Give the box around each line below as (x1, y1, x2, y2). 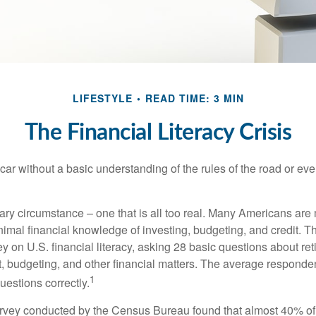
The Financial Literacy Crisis (24, 121, 292, 144)
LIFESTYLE (72, 90, 133, 105)
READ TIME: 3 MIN (145, 90, 244, 105)
